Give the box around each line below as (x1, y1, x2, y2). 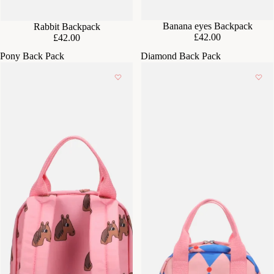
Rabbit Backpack (33, 21, 100, 32)
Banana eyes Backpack (162, 21, 253, 31)
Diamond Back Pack (141, 51, 221, 62)
